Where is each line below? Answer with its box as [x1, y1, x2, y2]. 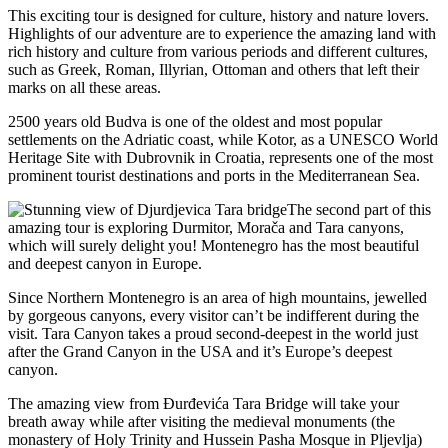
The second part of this [287, 200, 431, 218]
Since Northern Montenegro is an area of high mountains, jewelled [8, 288, 427, 306]
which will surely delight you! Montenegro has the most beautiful [8, 236, 419, 254]
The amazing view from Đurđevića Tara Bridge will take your [8, 394, 399, 412]
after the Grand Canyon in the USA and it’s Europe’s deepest [8, 342, 392, 360]
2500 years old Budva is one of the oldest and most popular [8, 112, 382, 130]
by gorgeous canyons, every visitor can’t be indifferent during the [8, 306, 419, 324]
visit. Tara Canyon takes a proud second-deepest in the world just [8, 324, 418, 342]
